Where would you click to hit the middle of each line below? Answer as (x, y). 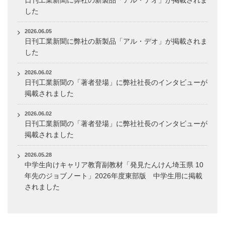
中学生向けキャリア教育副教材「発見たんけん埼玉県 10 (114, 164)
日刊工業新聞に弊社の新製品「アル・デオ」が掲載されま (116, 41)
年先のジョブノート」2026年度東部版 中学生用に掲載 (114, 176)
